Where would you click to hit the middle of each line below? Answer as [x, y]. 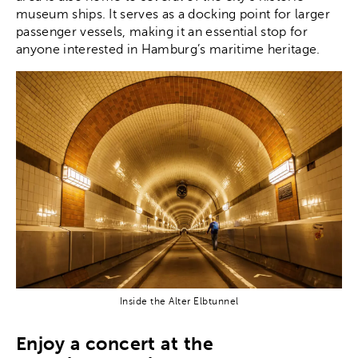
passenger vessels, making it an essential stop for [162, 32]
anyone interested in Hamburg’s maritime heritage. [168, 49]
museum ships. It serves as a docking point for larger [173, 14]
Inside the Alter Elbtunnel [179, 302]
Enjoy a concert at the [115, 344]
